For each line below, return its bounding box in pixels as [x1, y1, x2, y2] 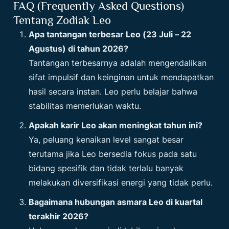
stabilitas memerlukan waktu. [29, 101, 142, 111]
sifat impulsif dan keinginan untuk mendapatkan [29, 72, 214, 82]
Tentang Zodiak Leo [13, 13, 111, 27]
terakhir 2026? [29, 211, 89, 221]
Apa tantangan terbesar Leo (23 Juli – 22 [29, 29, 192, 39]
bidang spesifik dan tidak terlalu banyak [29, 163, 184, 173]
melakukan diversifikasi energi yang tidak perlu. [29, 177, 213, 188]
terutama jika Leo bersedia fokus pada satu [29, 149, 197, 159]
